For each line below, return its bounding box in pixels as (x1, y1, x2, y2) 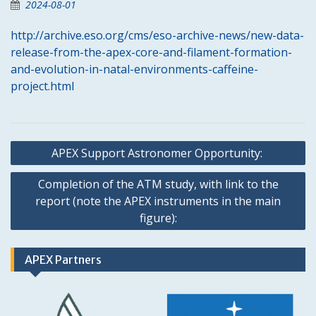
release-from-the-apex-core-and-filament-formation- (11, 44, 292, 60)
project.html (11, 78, 74, 94)
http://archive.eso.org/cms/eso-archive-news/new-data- (11, 28, 304, 43)
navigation (10, 156, 84, 174)
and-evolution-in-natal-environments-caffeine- (11, 61, 258, 77)
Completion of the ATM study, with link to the (37, 176, 279, 192)
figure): (139, 210, 177, 226)
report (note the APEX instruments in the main (35, 193, 281, 209)
